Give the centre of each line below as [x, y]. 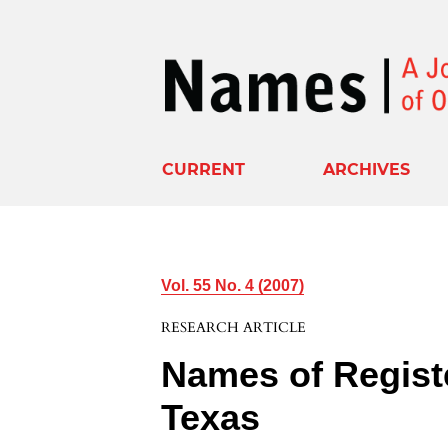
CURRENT [204, 169]
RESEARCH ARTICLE [234, 327]
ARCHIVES [367, 169]
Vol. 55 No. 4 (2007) [233, 285]
